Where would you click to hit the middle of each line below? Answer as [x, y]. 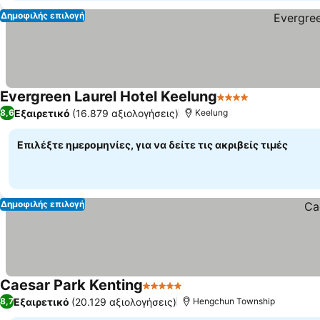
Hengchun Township [234, 301]
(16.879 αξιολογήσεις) [125, 113]
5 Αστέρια [169, 293]
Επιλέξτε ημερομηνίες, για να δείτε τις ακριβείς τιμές [152, 145]
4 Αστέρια [244, 104]
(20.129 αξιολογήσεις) [124, 301]
